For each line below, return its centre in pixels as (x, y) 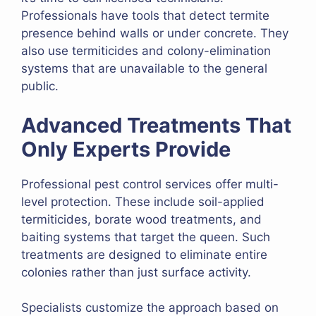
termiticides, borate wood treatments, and (141, 219)
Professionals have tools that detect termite (145, 16)
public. (40, 86)
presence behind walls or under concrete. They (155, 34)
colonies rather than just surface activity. (138, 272)
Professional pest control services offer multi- (150, 184)
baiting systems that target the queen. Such (146, 237)
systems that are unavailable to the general (144, 69)
